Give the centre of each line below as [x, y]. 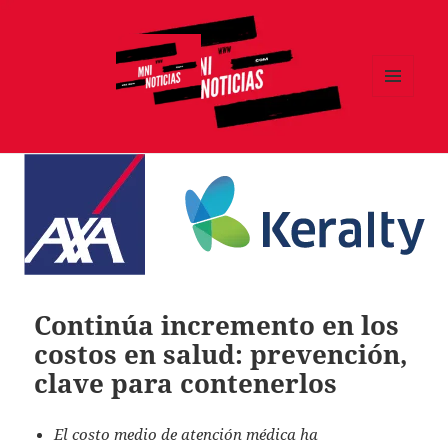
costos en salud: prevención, [221, 353]
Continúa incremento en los [217, 324]
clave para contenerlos [186, 382]
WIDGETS [400, 139]
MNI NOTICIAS [115, 144]
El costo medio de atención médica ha [186, 433]
